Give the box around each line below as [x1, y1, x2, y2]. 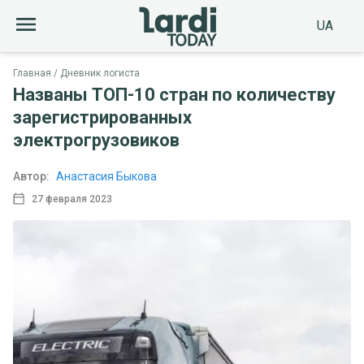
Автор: [13, 170, 50, 183]
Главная [13, 67, 51, 79]
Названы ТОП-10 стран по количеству [13, 84, 336, 105]
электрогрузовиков [13, 130, 180, 150]
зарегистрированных [13, 107, 192, 128]
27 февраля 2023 [31, 193, 112, 205]
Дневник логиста [60, 67, 140, 79]
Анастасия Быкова [56, 170, 157, 183]
